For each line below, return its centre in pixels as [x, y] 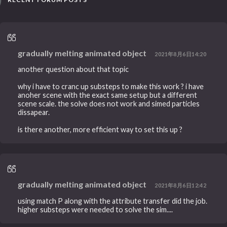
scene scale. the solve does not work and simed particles [109, 104]
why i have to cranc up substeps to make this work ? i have [111, 87]
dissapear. [34, 112]
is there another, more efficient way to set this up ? [100, 130]
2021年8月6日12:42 [181, 185]
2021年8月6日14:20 [181, 54]
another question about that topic [73, 69]
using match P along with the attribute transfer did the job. [113, 201]
